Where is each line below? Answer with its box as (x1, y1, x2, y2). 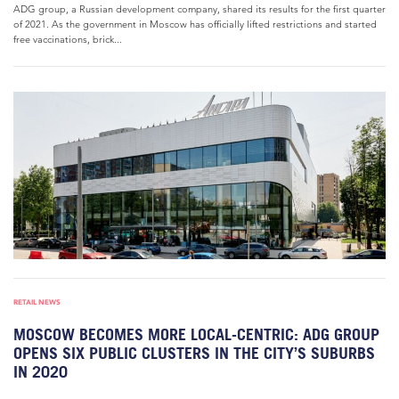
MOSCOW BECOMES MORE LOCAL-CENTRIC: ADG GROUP (13, 325, 379, 344)
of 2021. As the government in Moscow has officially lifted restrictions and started (13, 18, 377, 30)
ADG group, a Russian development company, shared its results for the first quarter (13, 3, 386, 15)
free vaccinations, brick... (13, 33, 122, 45)
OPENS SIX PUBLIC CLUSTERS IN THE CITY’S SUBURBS (13, 344, 375, 362)
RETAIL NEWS (13, 297, 61, 306)
